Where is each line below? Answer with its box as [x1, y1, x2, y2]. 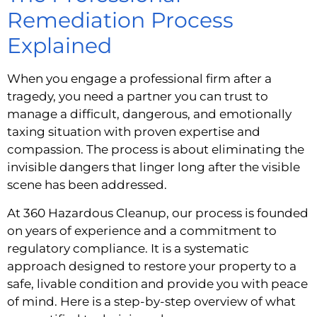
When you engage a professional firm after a [7, 71, 272, 86]
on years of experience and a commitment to [7, 223, 277, 238]
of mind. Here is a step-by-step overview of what [7, 294, 296, 309]
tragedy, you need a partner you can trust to [7, 89, 268, 104]
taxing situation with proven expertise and [7, 125, 260, 139]
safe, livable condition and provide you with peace [7, 276, 308, 291]
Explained [7, 33, 112, 59]
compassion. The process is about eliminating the [7, 142, 304, 157]
